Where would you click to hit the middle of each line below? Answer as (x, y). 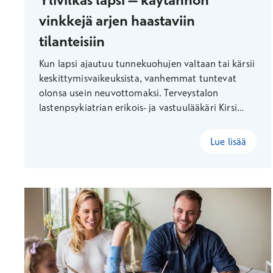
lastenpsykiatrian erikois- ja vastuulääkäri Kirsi (138, 107)
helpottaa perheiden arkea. (98, 136)
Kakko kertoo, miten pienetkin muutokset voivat (144, 122)
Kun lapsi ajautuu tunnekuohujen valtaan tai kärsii (147, 63)
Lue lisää (228, 141)
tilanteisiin (72, 41)
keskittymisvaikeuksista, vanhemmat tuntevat (138, 78)
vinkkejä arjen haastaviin (117, 20)
